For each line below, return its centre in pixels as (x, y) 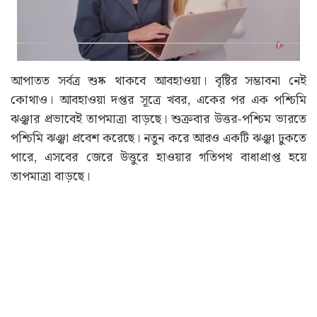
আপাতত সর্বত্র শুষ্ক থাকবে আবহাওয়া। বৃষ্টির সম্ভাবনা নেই (158, 81)
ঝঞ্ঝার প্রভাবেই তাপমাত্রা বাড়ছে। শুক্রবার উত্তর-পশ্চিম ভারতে (158, 120)
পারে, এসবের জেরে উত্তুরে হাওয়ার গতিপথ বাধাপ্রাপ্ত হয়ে (158, 158)
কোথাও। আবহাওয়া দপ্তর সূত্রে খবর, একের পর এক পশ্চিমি (158, 100)
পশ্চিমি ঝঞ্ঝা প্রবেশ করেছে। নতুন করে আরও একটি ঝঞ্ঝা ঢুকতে (158, 139)
